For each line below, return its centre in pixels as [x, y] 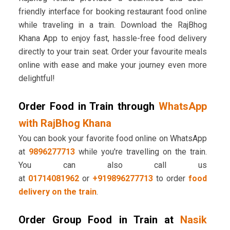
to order [171, 179]
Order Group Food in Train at [96, 220]
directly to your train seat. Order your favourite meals [113, 52]
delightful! [36, 79]
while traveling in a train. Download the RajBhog [113, 25]
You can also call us [113, 165]
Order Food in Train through [87, 107]
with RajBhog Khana [65, 123]
